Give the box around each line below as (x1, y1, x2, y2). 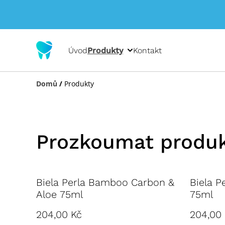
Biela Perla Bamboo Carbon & (36, 176, 174, 188)
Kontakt (133, 45, 162, 55)
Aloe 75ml (36, 188, 83, 200)
